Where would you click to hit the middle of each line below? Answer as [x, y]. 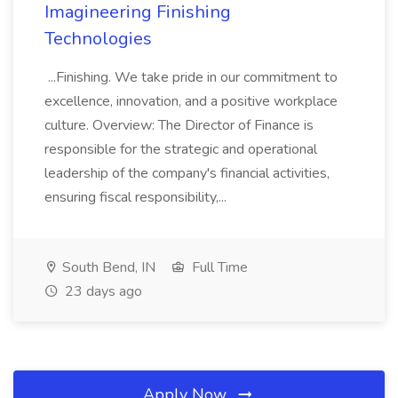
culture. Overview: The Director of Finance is [179, 125]
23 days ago [102, 291]
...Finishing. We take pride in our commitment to [191, 77]
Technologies [98, 39]
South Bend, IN [107, 267]
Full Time [218, 267]
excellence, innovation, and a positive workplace [191, 101]
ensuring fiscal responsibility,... [137, 197]
